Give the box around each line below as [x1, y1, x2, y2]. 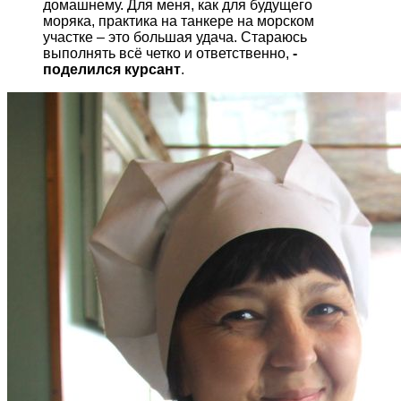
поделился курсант [43, 62, 181, 78]
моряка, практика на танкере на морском [43, 13, 314, 30]
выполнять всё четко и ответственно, [43, 46, 293, 62]
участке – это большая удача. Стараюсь [43, 30, 307, 46]
